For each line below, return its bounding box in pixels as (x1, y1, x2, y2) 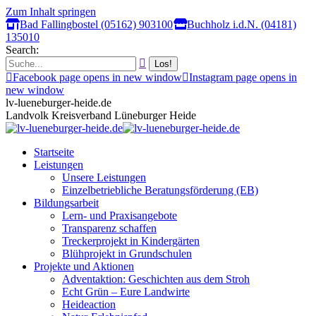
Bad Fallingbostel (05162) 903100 (20, 18, 173, 30)
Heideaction (62, 298, 116, 310)
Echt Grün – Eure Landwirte (62, 286, 190, 298)
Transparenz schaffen (62, 222, 157, 234)
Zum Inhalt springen (6, 6, 96, 18)
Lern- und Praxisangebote (62, 209, 177, 221)
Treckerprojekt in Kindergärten (62, 235, 200, 247)
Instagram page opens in (189, 71, 297, 83)
